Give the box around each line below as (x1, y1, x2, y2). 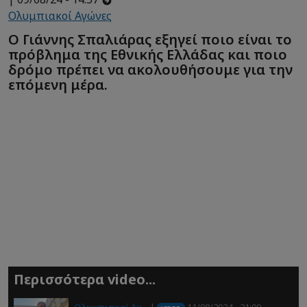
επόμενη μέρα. (8, 75, 108, 94)
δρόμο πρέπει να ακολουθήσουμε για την (8, 60, 293, 79)
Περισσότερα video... (14, 270, 156, 289)
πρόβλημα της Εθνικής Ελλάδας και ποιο (8, 45, 287, 64)
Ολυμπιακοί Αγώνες (8, 8, 112, 24)
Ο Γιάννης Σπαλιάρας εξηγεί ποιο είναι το (8, 29, 292, 49)
